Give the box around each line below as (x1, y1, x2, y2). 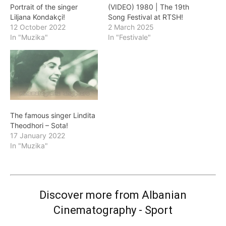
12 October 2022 (10, 22, 66, 31)
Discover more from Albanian (39, 189, 187, 202)
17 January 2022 (10, 131, 65, 140)
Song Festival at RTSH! (108, 12, 183, 21)
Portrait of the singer (10, 2, 78, 11)
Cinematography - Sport (53, 204, 173, 217)
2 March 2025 (108, 22, 154, 31)
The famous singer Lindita (10, 111, 95, 120)
